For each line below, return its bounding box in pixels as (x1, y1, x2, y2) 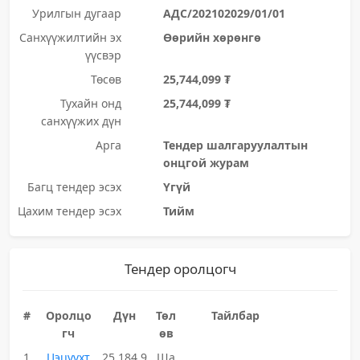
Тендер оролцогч (124, 260, 236, 278)
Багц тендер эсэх (27, 179, 121, 194)
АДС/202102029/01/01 (162, 6, 285, 21)
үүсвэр (84, 47, 121, 63)
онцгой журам (162, 155, 249, 170)
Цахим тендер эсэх (17, 203, 121, 219)
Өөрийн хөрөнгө (162, 30, 261, 45)
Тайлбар (211, 308, 260, 323)
